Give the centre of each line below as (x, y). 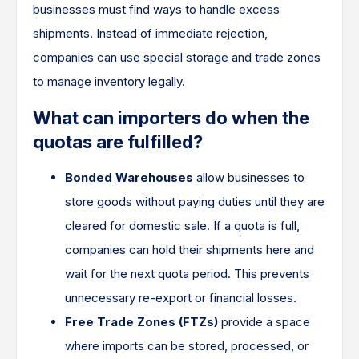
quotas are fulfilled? (118, 142)
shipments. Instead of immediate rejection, (150, 33)
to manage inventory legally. (109, 81)
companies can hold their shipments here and (190, 250)
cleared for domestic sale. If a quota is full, (182, 226)
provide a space (264, 322)
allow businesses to (249, 177)
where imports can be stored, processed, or (187, 346)
